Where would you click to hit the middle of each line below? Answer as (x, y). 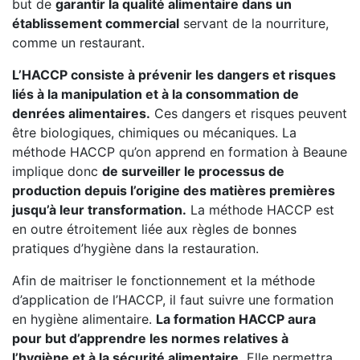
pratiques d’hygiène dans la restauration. (135, 248)
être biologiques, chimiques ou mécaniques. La (154, 133)
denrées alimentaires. (81, 113)
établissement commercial (96, 23)
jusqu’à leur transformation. (99, 210)
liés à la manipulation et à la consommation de (155, 94)
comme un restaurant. (78, 43)
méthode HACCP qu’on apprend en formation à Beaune (180, 152)
